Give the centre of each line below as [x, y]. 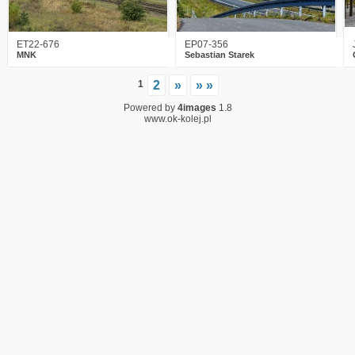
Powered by [150, 108]
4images [197, 108]
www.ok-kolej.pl [177, 119]
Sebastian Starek [219, 55]
